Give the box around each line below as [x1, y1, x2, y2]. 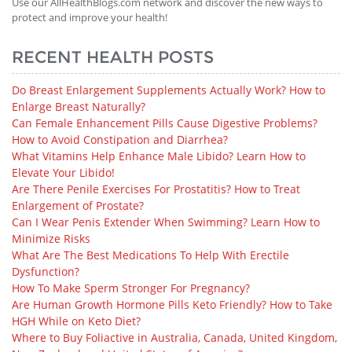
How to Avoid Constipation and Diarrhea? [12, 132, 228, 147]
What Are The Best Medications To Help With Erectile [12, 247, 289, 262]
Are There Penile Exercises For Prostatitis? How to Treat [12, 181, 300, 196]
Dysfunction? [12, 264, 79, 279]
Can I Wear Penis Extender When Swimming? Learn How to [12, 214, 320, 229]
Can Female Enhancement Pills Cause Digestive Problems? [12, 115, 317, 130]
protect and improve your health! [12, 10, 167, 24]
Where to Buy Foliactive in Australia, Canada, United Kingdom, [12, 330, 337, 345]
